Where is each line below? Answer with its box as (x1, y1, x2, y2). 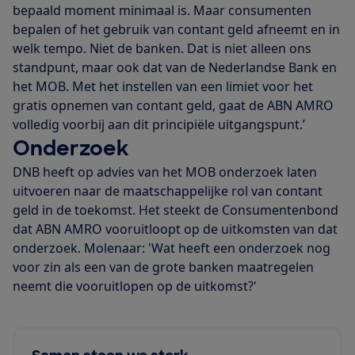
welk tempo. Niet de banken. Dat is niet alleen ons (13, 40, 311, 58)
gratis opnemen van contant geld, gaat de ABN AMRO (13, 97, 334, 115)
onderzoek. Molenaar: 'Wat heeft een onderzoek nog (13, 239, 330, 258)
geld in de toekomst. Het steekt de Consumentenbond (13, 201, 338, 219)
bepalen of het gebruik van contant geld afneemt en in (13, 21, 340, 39)
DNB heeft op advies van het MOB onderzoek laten (13, 163, 317, 181)
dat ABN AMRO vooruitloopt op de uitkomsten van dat (13, 220, 338, 239)
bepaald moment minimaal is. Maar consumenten (13, 2, 311, 20)
